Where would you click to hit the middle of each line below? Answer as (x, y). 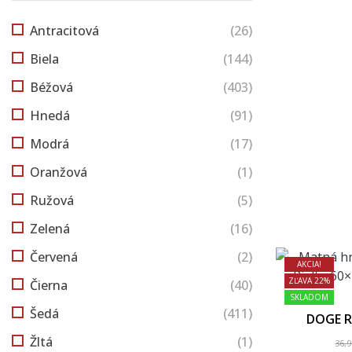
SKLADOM (309, 297)
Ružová (52, 200)
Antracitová (64, 30)
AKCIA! (309, 264)
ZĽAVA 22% (309, 281)
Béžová (51, 87)
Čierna (49, 285)
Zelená (50, 228)
